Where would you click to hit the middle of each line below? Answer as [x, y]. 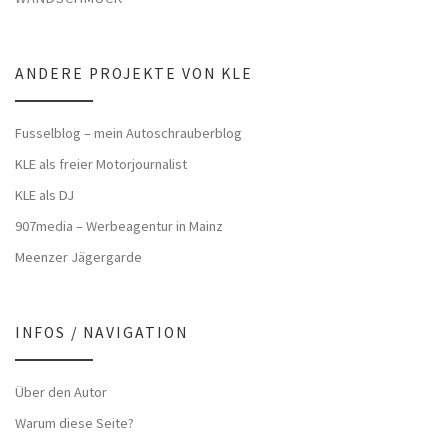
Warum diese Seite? [74, 422]
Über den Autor [61, 392]
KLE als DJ [44, 194]
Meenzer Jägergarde [78, 256]
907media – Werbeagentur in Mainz [119, 225]
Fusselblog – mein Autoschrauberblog [128, 133]
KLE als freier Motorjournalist [101, 163]
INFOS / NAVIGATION [101, 332]
